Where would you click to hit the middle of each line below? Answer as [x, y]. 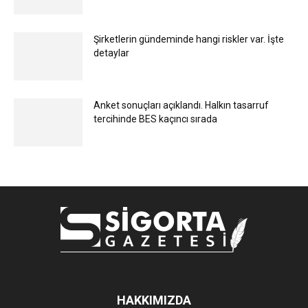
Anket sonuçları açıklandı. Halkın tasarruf [181, 106]
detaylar [111, 53]
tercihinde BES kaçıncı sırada [155, 119]
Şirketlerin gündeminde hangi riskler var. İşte [189, 40]
